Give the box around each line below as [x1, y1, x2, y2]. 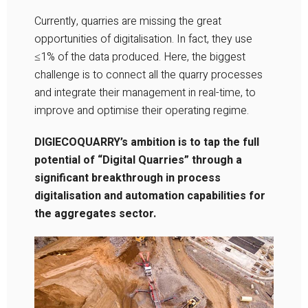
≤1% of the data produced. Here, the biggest [34, 49, 245, 65]
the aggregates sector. [34, 206, 156, 222]
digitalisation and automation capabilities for [34, 188, 265, 204]
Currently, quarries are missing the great [34, 13, 221, 30]
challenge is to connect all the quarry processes [34, 67, 263, 83]
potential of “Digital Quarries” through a [34, 152, 242, 168]
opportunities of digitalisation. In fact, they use [34, 31, 252, 47]
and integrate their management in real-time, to [34, 85, 256, 101]
